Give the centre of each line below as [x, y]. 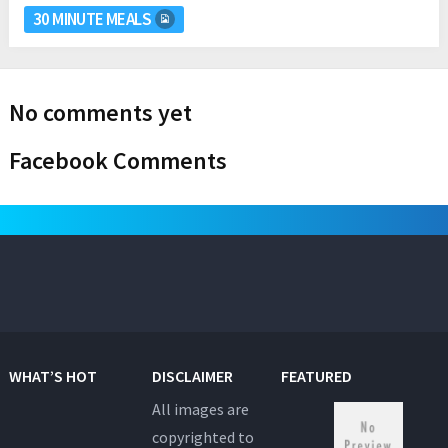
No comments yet [100, 112]
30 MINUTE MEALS [92, 18]
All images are [201, 408]
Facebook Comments [117, 160]
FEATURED [317, 375]
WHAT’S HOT [52, 375]
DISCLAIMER [193, 375]
